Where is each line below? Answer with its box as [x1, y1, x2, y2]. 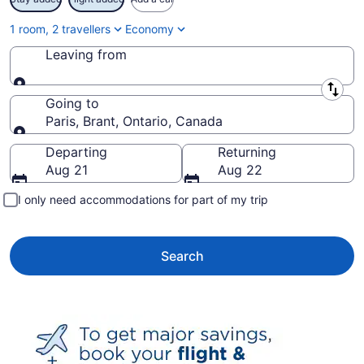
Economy [125, 22, 174, 36]
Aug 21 [45, 162, 88, 178]
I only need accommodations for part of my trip [18, 193, 268, 206]
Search [160, 248, 204, 264]
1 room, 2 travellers [10, 22, 110, 36]
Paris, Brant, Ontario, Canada [45, 113, 223, 129]
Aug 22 [218, 162, 262, 178]
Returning [218, 144, 276, 160]
